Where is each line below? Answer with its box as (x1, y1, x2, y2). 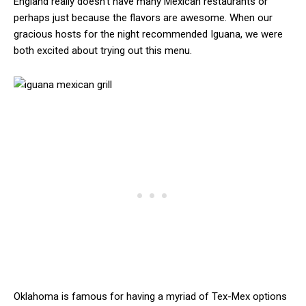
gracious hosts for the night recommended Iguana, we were (14, 28, 283, 41)
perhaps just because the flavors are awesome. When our (14, 12, 273, 25)
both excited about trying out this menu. (14, 44, 192, 57)
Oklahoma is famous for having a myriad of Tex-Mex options (14, 290, 287, 303)
